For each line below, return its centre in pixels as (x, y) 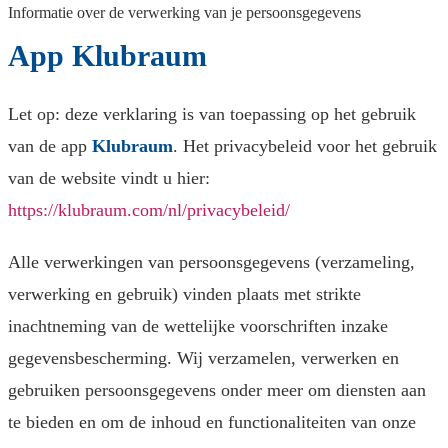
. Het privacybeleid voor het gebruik (305, 146)
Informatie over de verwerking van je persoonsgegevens (184, 13)
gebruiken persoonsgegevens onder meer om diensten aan (217, 390)
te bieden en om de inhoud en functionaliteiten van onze (212, 422)
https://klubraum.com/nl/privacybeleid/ (149, 210)
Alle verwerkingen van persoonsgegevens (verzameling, (211, 262)
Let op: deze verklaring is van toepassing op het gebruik (212, 114)
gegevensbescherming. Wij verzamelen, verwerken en (203, 358)
